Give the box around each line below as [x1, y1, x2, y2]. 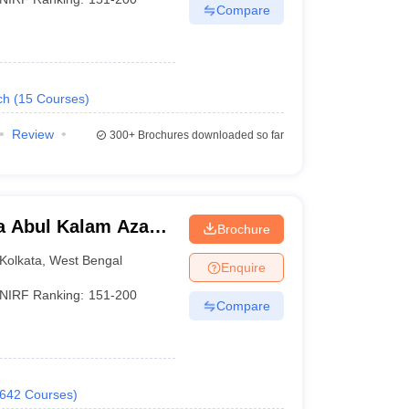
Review [11, 127, 54, 142]
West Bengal [49, 252, 123, 267]
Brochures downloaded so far [134, 129, 284, 142]
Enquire [220, 259, 266, 275]
